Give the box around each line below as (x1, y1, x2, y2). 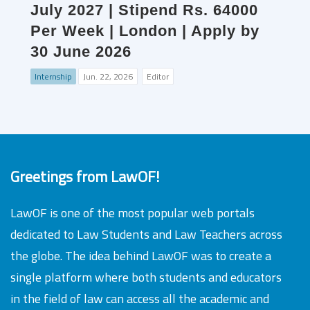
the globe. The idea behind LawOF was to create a (10, 246, 271, 265)
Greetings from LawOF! (10, 165, 159, 188)
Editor (147, 70, 169, 83)
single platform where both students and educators (10, 268, 282, 286)
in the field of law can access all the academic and (10, 289, 269, 308)
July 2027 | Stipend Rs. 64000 (30, 1, 258, 19)
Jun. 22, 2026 (83, 70, 133, 83)
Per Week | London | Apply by (30, 22, 259, 39)
